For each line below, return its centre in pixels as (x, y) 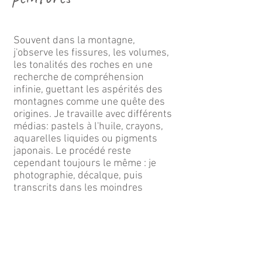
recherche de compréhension (79, 77)
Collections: (39, 237)
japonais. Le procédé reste (72, 151)
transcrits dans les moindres (78, 188)
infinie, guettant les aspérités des (88, 90)
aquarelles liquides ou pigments (85, 139)
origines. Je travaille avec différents (93, 114)
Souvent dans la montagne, (74, 41)
